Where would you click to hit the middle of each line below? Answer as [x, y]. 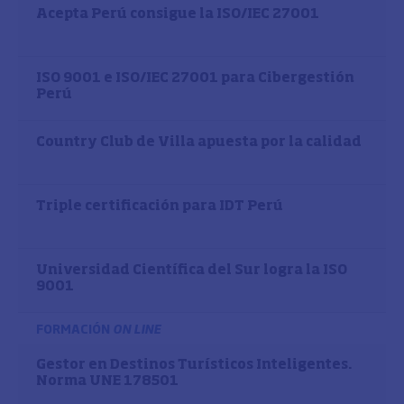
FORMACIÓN [74, 328]
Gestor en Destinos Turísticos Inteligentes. [194, 365]
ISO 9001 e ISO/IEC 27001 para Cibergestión [195, 78]
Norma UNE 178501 [107, 381]
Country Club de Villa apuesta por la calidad [199, 142]
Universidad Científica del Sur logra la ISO [192, 270]
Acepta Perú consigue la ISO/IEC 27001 [178, 14]
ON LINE [137, 328]
